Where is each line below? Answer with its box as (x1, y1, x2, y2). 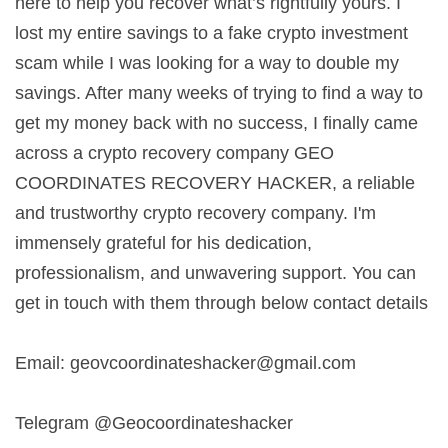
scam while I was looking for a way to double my (15, 52, 399, 73)
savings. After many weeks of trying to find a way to (15, 82, 423, 103)
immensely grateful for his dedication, (15, 232, 312, 253)
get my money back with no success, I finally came (15, 112, 418, 133)
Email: (15, 352, 70, 373)
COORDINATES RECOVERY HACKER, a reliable (15, 172, 415, 193)
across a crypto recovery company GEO (15, 142, 334, 163)
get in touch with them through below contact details (15, 292, 428, 313)
